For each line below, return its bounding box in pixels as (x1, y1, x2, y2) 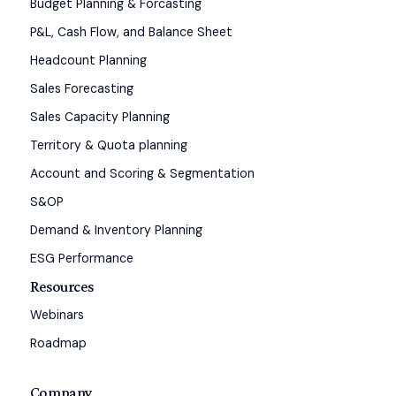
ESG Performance (29, 249, 133, 266)
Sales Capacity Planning (29, 108, 170, 125)
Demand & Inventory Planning (29, 221, 202, 238)
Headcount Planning (29, 51, 147, 68)
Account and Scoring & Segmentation (29, 164, 255, 181)
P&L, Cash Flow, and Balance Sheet (29, 23, 232, 40)
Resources (29, 277, 94, 295)
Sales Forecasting (29, 80, 133, 96)
